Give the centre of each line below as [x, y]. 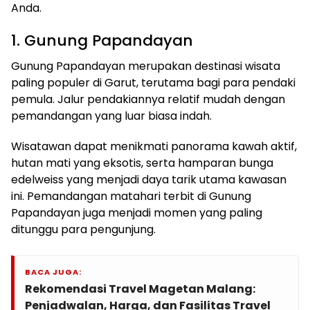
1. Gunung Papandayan [102, 41]
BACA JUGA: [53, 272]
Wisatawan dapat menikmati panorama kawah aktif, [154, 147]
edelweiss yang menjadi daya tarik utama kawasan [149, 180]
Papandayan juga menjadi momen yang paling [137, 213]
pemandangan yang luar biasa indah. [111, 116]
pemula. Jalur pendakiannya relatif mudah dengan [148, 100]
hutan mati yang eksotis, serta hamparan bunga [142, 163]
